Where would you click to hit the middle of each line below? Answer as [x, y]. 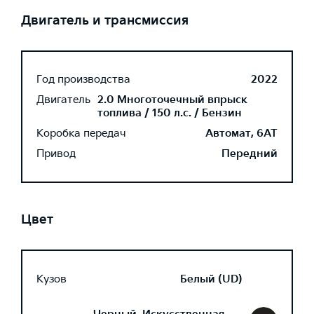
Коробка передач [81, 134]
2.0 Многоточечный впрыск [172, 100]
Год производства [83, 80]
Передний [250, 154]
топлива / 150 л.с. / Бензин [170, 113]
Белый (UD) [211, 279]
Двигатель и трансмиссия [105, 21]
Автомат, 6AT [241, 134]
